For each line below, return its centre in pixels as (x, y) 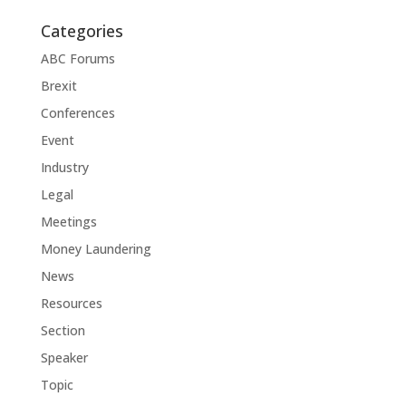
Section (63, 330)
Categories (82, 31)
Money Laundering (96, 249)
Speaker (64, 358)
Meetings (68, 222)
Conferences (77, 113)
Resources (71, 303)
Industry (64, 167)
